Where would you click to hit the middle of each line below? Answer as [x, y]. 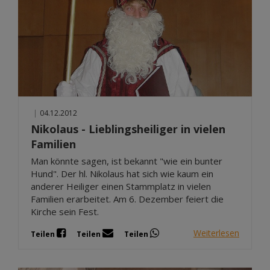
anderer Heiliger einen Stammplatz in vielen [121, 186]
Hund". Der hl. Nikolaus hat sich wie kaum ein [122, 173]
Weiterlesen [216, 233]
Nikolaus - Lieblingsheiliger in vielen [128, 129]
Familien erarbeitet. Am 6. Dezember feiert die [127, 199]
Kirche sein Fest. [65, 211]
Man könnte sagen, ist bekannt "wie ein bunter [127, 161]
